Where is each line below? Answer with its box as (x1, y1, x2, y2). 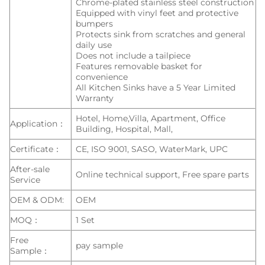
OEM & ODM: (10, 195, 64, 206)
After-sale (10, 164, 50, 175)
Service (10, 174, 40, 186)
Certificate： (10, 144, 62, 155)
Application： (10, 118, 66, 130)
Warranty (76, 93, 114, 104)
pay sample (76, 240, 124, 251)
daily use (76, 40, 112, 51)
